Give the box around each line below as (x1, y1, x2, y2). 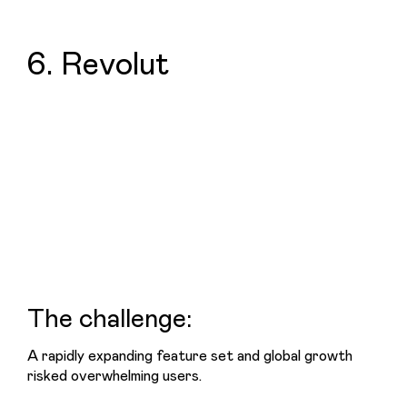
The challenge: (27, 299, 192, 333)
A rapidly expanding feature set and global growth (27, 344, 352, 364)
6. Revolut (27, 41, 170, 84)
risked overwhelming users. (27, 364, 202, 384)
